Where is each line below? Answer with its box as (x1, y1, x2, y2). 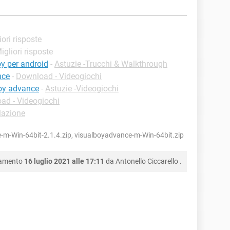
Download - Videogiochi (16, 71, 102, 81)
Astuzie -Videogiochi (45, 83, 119, 93)
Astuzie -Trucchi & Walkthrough (54, 59, 167, 69)
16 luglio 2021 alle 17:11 (24, 157, 104, 165)
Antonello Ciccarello (116, 157, 178, 165)
